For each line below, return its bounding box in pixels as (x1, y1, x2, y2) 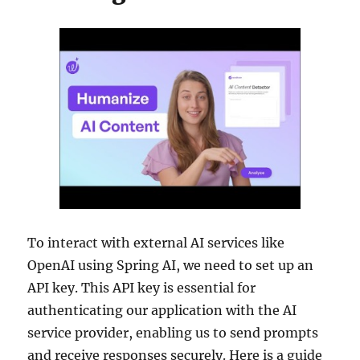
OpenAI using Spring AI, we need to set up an (27, 257, 314, 274)
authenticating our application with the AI (27, 302, 297, 319)
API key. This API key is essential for (27, 280, 256, 297)
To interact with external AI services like (27, 235, 285, 252)
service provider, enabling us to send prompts (27, 325, 319, 342)
